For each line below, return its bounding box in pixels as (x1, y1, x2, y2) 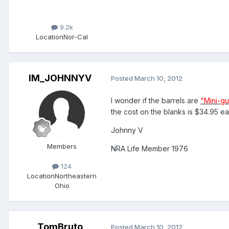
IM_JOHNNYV (28, 72, 91, 83)
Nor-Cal (63, 32, 88, 41)
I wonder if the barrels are (111, 96, 200, 105)
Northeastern (55, 171, 97, 180)
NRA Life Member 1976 (111, 144, 188, 153)
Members (47, 142, 77, 150)
